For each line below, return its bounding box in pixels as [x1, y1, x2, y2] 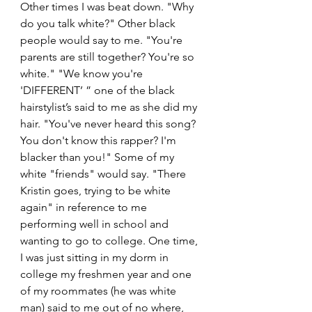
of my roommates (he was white [20, 284, 179, 297]
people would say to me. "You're [20, 33, 185, 47]
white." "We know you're [20, 67, 146, 80]
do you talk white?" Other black [20, 17, 178, 30]
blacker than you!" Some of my [20, 150, 177, 164]
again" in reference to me [20, 201, 150, 214]
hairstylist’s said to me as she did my [20, 100, 200, 114]
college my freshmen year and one [20, 267, 194, 281]
